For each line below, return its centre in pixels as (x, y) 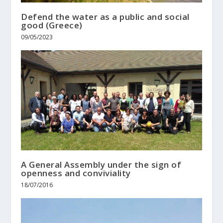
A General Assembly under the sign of (101, 165)
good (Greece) (52, 25)
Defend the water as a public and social (105, 16)
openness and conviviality (76, 173)
